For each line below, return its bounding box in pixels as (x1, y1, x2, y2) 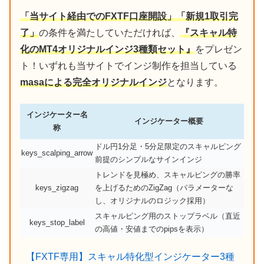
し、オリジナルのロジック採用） (95, 197, 210, 206)
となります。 (167, 77, 223, 87)
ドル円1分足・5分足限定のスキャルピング (95, 143, 241, 151)
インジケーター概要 (134, 117, 203, 126)
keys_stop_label (29, 219, 85, 227)
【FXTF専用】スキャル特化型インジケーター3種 (26, 251, 235, 262)
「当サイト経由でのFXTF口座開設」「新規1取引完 (20, 11, 238, 21)
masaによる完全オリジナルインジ (20, 77, 167, 87)
